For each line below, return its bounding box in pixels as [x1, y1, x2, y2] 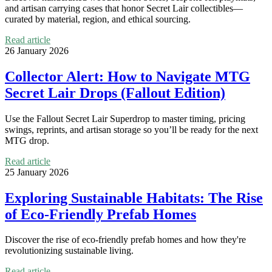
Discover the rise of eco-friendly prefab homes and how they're [5, 234, 246, 245]
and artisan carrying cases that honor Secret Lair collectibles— [5, 2, 243, 13]
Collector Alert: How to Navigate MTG [5, 68, 250, 84]
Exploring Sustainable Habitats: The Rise [5, 189, 263, 206]
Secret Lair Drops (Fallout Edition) [5, 84, 225, 101]
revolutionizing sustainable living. [5, 245, 134, 256]
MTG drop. [5, 135, 49, 146]
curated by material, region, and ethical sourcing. [5, 13, 191, 24]
